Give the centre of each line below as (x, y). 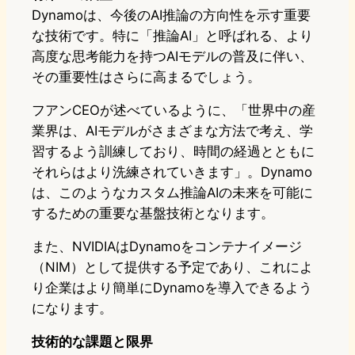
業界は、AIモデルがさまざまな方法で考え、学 (172, 130)
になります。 (72, 308)
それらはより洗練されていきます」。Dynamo (172, 172)
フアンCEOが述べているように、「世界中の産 (174, 110)
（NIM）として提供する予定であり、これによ (172, 267)
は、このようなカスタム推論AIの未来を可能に (172, 192)
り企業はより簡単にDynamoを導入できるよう (172, 287)
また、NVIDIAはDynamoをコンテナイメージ (167, 246)
